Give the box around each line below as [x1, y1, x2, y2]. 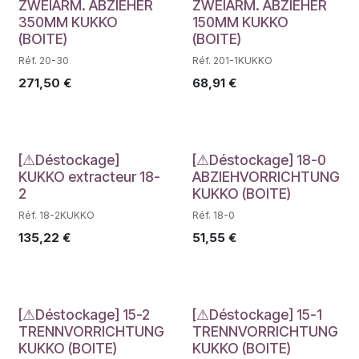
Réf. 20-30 [18, 54, 69, 67]
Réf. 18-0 [192, 208, 235, 221]
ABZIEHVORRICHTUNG [192, 167, 340, 185]
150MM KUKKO [192, 13, 288, 30]
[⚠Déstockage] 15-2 [18, 305, 150, 323]
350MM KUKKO [18, 13, 118, 30]
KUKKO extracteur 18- [18, 167, 160, 185]
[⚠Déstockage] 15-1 [192, 305, 322, 323]
